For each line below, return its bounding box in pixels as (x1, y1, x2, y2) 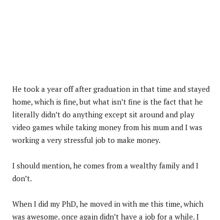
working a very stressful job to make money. (12, 135, 161, 145)
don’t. (12, 173, 32, 183)
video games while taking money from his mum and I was (12, 122, 202, 132)
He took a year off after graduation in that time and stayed (12, 83, 210, 94)
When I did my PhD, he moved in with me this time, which (12, 198, 203, 209)
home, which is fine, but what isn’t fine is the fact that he (12, 96, 203, 107)
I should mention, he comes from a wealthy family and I (12, 160, 198, 170)
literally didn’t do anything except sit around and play (12, 109, 194, 119)
